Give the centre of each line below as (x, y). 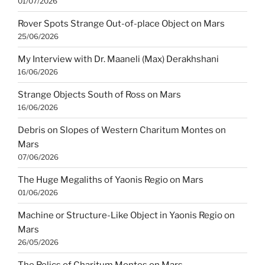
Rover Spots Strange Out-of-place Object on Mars (121, 23)
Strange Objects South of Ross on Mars (99, 94)
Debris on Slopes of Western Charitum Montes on (122, 130)
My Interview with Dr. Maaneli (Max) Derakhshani (118, 59)
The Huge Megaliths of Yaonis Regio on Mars (111, 180)
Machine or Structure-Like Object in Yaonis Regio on (126, 215)
